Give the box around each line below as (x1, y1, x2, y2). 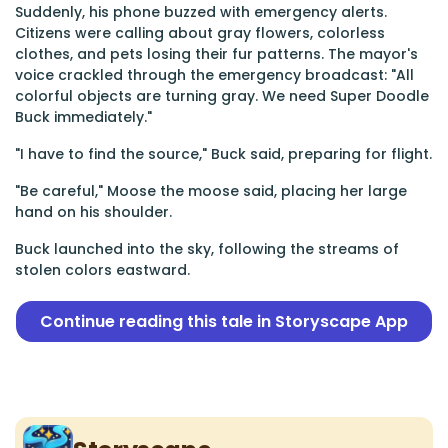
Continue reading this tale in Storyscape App (40, 310, 408, 333)
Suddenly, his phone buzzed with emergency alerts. (15, 2, 387, 22)
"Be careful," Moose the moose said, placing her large (15, 181, 407, 201)
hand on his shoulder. (15, 202, 172, 222)
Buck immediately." (15, 107, 152, 127)
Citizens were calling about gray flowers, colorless (15, 23, 385, 43)
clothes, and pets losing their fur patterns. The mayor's (15, 44, 418, 64)
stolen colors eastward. (15, 260, 190, 280)
